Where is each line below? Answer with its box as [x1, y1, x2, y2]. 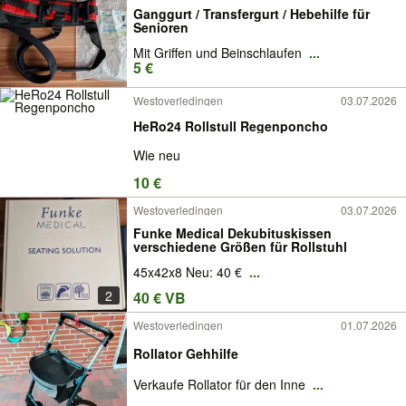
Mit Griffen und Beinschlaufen [133, 43, 305, 62]
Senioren [133, 17, 188, 36]
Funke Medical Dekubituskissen [133, 223, 332, 242]
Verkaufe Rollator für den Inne [133, 375, 309, 394]
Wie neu [133, 145, 180, 164]
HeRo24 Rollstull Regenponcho [133, 117, 328, 136]
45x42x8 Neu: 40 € [133, 263, 246, 282]
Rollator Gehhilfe [133, 343, 238, 362]
